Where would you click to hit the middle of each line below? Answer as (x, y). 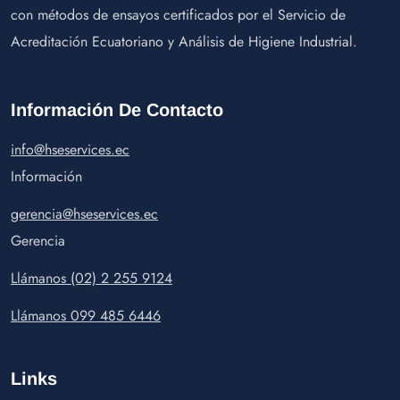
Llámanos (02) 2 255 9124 (92, 278)
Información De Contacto (117, 109)
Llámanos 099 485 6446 (86, 315)
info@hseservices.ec (70, 149)
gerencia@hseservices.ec (84, 213)
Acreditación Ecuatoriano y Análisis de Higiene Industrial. (184, 41)
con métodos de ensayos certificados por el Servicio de (178, 14)
